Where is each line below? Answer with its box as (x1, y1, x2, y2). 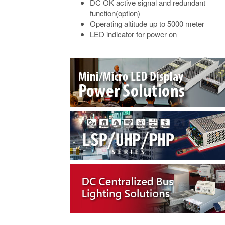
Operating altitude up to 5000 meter (90, 18, 204, 29)
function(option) (90, 7, 140, 18)
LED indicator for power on (90, 28, 177, 39)
